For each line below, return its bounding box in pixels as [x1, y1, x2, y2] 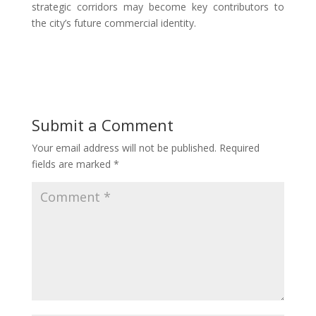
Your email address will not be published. [31, 141, 217, 155]
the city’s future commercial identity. [31, 16, 199, 30]
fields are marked [31, 157, 114, 171]
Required [219, 141, 260, 155]
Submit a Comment [31, 114, 174, 136]
